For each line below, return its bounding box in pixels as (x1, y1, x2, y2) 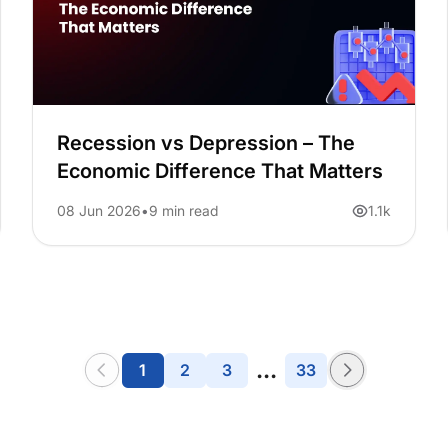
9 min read (148, 202, 218, 220)
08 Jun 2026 (56, 202, 141, 220)
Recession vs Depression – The (56, 131, 355, 156)
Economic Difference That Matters (56, 159, 383, 184)
